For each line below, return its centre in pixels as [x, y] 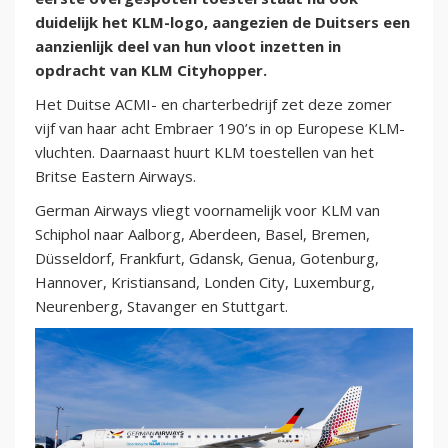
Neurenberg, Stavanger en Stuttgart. [161, 306]
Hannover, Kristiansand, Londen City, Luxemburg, [205, 282]
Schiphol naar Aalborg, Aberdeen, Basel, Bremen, [202, 234]
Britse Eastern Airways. [115, 176]
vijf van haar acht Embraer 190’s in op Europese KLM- [220, 128]
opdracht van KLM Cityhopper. [151, 70]
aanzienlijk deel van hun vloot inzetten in [188, 46]
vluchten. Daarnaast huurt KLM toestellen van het [204, 152]
